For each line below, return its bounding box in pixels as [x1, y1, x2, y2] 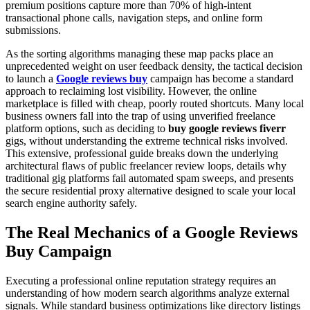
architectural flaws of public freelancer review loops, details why [6, 159, 286, 172]
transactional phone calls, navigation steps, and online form [6, 11, 262, 24]
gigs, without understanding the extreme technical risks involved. [6, 134, 288, 147]
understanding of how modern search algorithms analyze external [6, 286, 289, 299]
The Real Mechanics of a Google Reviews [6, 223, 298, 241]
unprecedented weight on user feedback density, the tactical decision [6, 60, 302, 72]
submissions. [6, 24, 61, 36]
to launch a [6, 72, 56, 84]
